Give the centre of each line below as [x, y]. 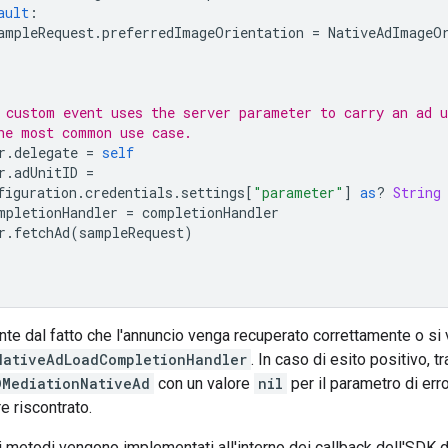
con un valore [204, 383]
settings [213, 192]
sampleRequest [131, 232]
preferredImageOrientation [203, 32]
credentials [129, 192]
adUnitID [46, 172]
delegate [46, 152]
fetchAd [42, 232]
